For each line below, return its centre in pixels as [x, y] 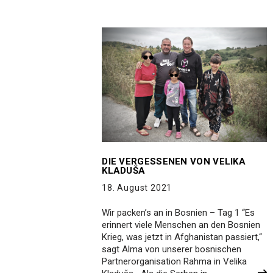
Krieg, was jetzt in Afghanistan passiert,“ [182, 237]
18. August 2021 [137, 187]
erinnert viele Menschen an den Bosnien [181, 225]
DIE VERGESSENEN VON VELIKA [174, 161]
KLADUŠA [124, 170]
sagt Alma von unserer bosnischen [172, 249]
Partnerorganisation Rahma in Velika [175, 261]
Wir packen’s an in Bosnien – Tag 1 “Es [179, 212]
